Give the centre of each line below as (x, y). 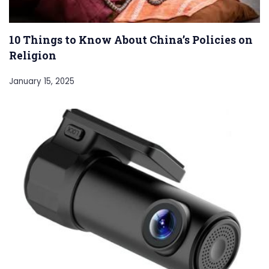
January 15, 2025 (42, 81)
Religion (33, 55)
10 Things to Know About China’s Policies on (131, 39)
